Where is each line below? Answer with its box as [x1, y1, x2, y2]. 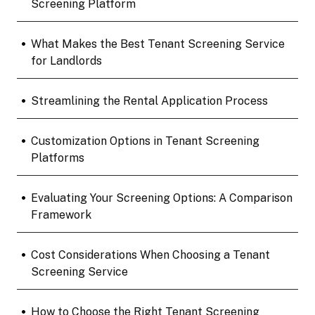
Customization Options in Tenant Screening [30, 134, 259, 148]
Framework [30, 207, 91, 221]
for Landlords [30, 53, 102, 67]
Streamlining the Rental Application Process [30, 94, 268, 108]
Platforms [30, 150, 84, 165]
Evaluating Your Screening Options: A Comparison [30, 191, 292, 205]
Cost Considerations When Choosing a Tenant [30, 247, 270, 262]
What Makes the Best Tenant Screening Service [30, 37, 285, 51]
